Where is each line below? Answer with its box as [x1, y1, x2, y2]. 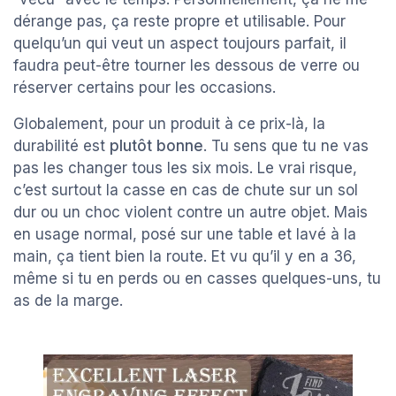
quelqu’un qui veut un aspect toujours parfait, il [13, 34, 346, 53]
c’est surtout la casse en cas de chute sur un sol [13, 181, 358, 200]
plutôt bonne [110, 137, 203, 156]
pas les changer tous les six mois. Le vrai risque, [13, 159, 357, 178]
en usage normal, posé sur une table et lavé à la [13, 225, 356, 244]
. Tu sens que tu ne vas [203, 137, 369, 156]
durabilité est [13, 137, 110, 156]
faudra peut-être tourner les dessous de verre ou [13, 57, 360, 75]
